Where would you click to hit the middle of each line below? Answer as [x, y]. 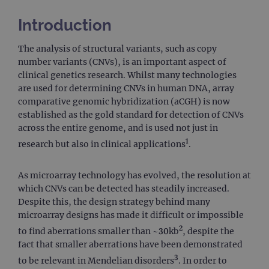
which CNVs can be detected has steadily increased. [124, 189]
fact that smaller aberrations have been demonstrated [130, 244]
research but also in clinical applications [102, 144]
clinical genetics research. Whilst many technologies [127, 75]
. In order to [203, 260]
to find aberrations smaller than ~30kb [98, 231]
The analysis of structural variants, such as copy [117, 49]
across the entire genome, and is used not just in [118, 128]
